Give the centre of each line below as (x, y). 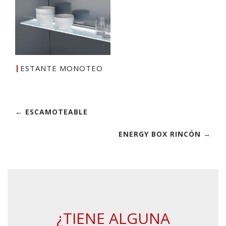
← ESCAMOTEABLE (51, 112)
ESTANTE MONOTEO (62, 68)
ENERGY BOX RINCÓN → (165, 134)
